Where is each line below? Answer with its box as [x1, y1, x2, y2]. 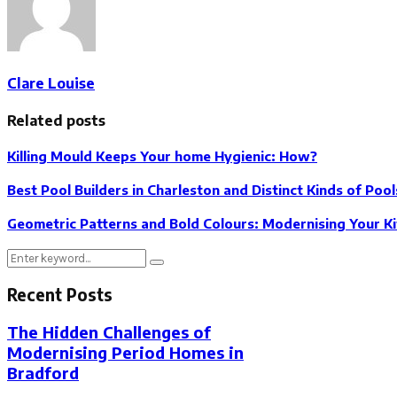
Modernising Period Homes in [7, 341, 244, 362]
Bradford [7, 362, 79, 383]
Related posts [7, 112, 105, 130]
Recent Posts [7, 284, 113, 306]
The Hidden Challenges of [7, 321, 211, 342]
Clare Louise [7, 74, 95, 93]
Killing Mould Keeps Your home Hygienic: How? [7, 148, 317, 165]
